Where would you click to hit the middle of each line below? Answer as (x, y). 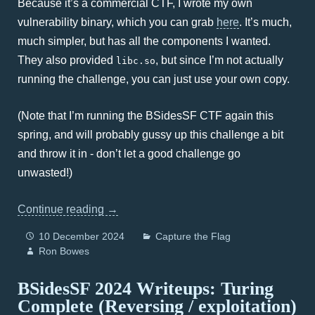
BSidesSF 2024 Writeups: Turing (146, 289)
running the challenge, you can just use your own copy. (154, 79)
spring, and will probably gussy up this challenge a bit (150, 135)
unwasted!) (45, 173)
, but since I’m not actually (219, 60)
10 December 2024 (82, 236)
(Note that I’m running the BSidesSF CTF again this (146, 116)
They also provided (67, 60)
